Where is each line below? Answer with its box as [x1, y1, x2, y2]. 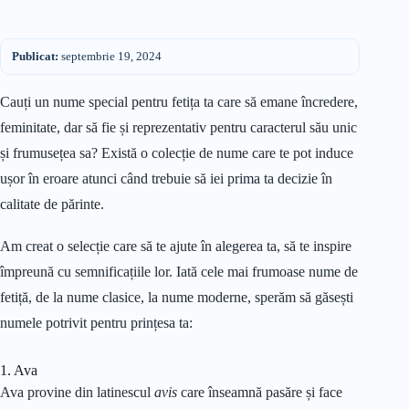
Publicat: [12, 49, 58, 63]
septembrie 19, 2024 [58, 49, 162, 63]
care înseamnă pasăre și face [181, 384, 342, 401]
